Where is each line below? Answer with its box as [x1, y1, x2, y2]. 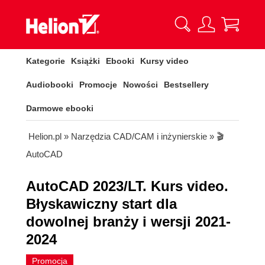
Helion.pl [28, 131, 62, 141]
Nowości [123, 80, 158, 89]
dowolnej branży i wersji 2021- [26, 214, 231, 230]
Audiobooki [26, 80, 73, 89]
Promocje [79, 80, 117, 89]
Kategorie [26, 56, 65, 66]
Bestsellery [164, 80, 209, 89]
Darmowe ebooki [26, 104, 93, 113]
